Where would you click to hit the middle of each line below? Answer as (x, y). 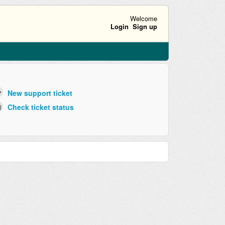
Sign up (145, 26)
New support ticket (40, 93)
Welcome (143, 18)
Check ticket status (40, 107)
